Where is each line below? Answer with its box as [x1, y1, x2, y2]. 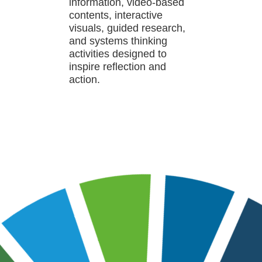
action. [69, 74, 101, 86]
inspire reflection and [69, 61, 167, 73]
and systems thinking [69, 35, 168, 47]
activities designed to [69, 48, 167, 60]
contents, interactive [69, 9, 163, 22]
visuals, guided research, [69, 22, 186, 35]
